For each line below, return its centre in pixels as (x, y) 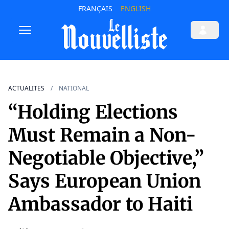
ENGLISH (135, 8)
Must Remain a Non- (102, 135)
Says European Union (105, 181)
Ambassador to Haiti (100, 204)
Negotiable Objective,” (106, 158)
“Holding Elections (93, 112)
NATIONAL (74, 88)
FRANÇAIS (95, 8)
